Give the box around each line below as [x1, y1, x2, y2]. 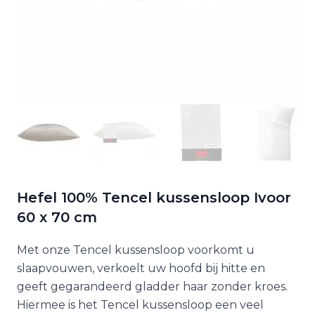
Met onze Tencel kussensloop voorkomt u [17, 243, 255, 257]
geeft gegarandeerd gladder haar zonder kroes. [17, 280, 288, 293]
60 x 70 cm [17, 209, 97, 226]
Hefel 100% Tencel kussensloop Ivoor [17, 189, 291, 206]
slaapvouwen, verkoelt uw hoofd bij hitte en [17, 262, 265, 275]
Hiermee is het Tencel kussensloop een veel [17, 298, 264, 311]
